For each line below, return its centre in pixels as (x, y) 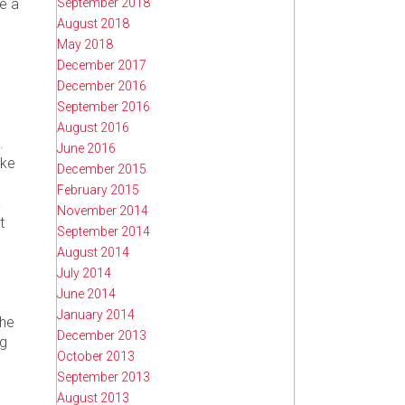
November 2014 (103, 210)
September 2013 (104, 377)
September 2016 (104, 106)
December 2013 (102, 335)
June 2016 (86, 148)
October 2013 (96, 356)
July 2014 (84, 273)
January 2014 (96, 314)
